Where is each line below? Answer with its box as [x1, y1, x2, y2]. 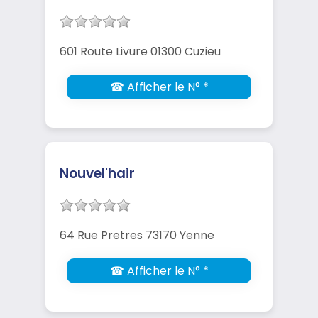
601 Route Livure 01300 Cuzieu [60, 43, 221, 60]
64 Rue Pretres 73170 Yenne [60, 226, 214, 243]
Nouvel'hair [60, 163, 135, 183]
